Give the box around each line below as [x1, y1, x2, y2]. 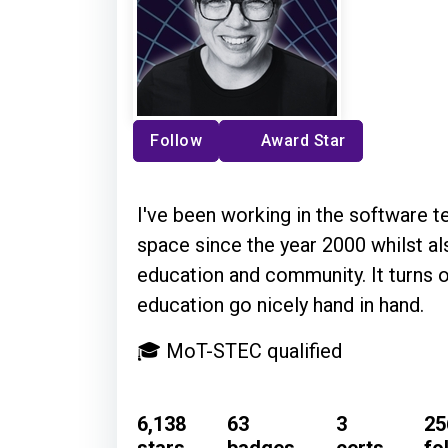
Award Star [260, 130, 346, 150]
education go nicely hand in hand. [137, 292, 424, 317]
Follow [150, 130, 202, 150]
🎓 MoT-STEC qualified [137, 338, 342, 363]
